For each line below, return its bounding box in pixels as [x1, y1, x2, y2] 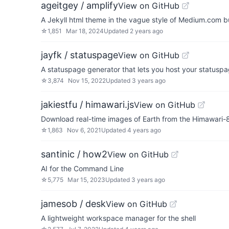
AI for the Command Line [41, 164, 124, 173]
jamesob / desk [41, 198, 106, 209]
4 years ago [127, 126, 161, 134]
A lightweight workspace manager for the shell [41, 214, 196, 222]
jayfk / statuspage [41, 50, 118, 60]
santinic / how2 [41, 149, 107, 159]
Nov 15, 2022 [68, 77, 106, 84]
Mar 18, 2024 [66, 27, 104, 35]
